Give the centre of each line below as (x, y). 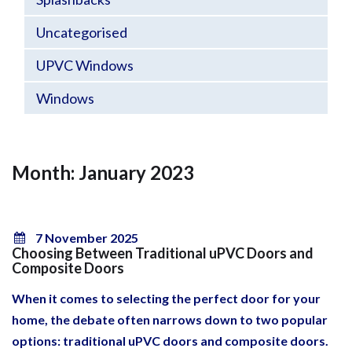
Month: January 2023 (103, 172)
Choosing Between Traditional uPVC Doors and (163, 253)
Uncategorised (82, 32)
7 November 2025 (87, 238)
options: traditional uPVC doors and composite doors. (170, 341)
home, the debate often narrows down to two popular (170, 319)
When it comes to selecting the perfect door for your (166, 298)
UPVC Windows (85, 65)
